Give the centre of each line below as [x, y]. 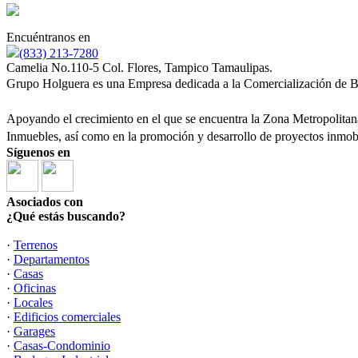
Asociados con [45, 202]
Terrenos [36, 245]
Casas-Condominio [62, 346]
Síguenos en [38, 152]
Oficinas [35, 288]
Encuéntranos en [48, 37]
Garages [34, 331]
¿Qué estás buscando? [66, 216]
